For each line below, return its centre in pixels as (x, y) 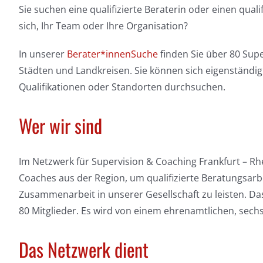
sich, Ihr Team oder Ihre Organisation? (103, 26)
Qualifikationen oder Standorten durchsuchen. (122, 87)
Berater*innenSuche (112, 54)
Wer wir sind (60, 125)
